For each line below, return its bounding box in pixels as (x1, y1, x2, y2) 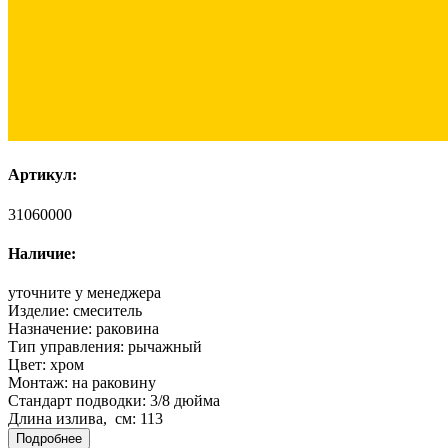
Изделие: (8, 302, 73, 320)
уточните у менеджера (8, 284, 161, 302)
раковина (96, 320, 159, 338)
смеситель (73, 302, 142, 320)
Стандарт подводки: (8, 392, 150, 410)
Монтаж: (8, 374, 72, 392)
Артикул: (8, 166, 77, 184)
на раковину (72, 374, 156, 392)
